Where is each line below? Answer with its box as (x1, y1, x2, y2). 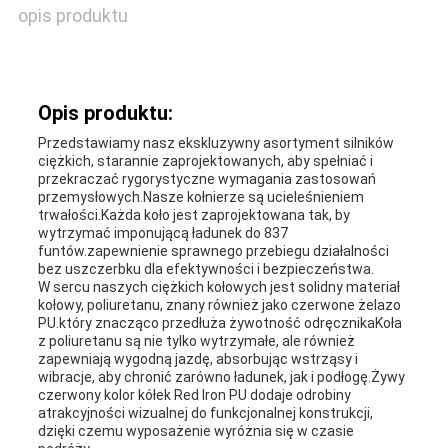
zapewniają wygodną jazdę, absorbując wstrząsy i (37, 351, 358, 368)
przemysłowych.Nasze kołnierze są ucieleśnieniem (37, 189, 364, 206)
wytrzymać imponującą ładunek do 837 (37, 225, 288, 242)
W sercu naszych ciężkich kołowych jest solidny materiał (37, 279, 400, 296)
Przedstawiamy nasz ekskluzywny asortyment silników (37, 135, 394, 152)
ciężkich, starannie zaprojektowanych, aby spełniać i (37, 153, 373, 170)
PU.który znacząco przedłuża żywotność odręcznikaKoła (37, 315, 402, 332)
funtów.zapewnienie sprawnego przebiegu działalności (37, 243, 389, 260)
